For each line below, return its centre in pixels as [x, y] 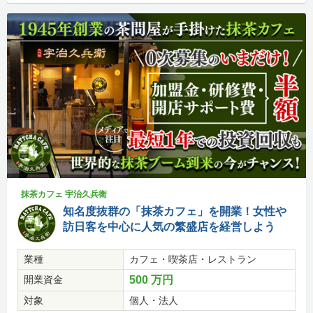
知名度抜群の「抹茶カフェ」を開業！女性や [175, 212]
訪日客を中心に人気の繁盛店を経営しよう [169, 227]
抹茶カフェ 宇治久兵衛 [64, 195]
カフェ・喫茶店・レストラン [193, 260]
